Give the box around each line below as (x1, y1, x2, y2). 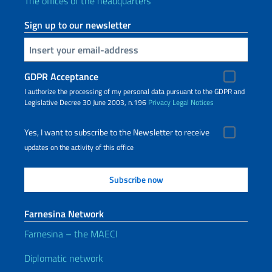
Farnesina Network (24, 206, 104, 221)
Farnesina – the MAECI (24, 226, 118, 241)
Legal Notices (172, 97, 214, 108)
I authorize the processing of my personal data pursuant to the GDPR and (24, 86, 245, 97)
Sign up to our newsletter (24, 18, 131, 32)
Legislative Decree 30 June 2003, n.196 (24, 97, 148, 108)
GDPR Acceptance (24, 69, 98, 84)
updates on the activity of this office (24, 141, 134, 153)
